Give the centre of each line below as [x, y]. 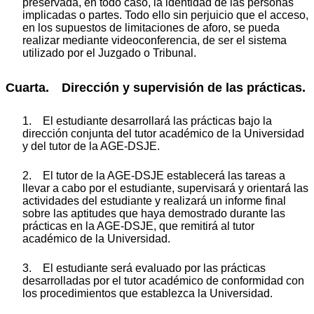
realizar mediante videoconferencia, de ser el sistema [155, 41]
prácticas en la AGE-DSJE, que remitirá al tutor [138, 226]
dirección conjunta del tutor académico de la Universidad [163, 133]
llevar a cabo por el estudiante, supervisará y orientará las [165, 188]
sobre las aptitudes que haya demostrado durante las [154, 213]
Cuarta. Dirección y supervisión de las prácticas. [156, 88]
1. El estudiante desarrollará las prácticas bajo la [147, 121]
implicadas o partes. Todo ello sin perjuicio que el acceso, [165, 15]
